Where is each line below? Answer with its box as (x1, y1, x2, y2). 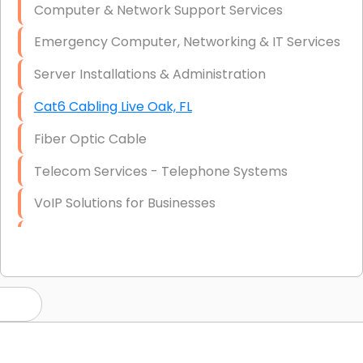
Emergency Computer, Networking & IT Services (33, 32, 340, 52)
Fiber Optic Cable (33, 129, 147, 148)
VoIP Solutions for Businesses (33, 194, 216, 213)
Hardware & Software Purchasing (33, 290, 246, 310)
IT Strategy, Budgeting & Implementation (33, 258, 294, 277)
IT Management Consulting (33, 226, 206, 246)
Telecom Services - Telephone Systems (33, 161, 288, 181)
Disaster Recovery (33, 322, 151, 342)
